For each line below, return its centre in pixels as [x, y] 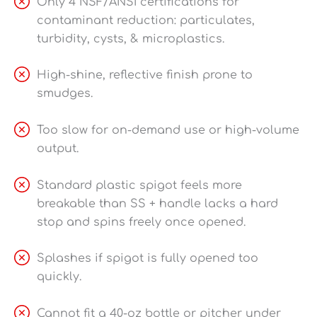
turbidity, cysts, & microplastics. [131, 39]
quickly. [59, 277]
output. [58, 149]
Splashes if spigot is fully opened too [148, 259]
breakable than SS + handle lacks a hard [157, 203]
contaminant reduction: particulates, [146, 20]
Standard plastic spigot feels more [139, 185]
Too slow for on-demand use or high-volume [168, 131]
